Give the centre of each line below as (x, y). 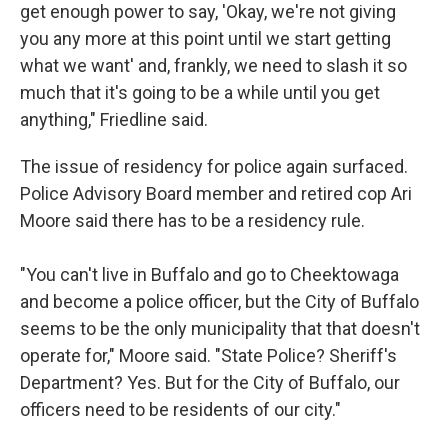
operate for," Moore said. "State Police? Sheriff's (208, 355)
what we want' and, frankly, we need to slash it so (213, 65)
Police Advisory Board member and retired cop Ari (216, 193)
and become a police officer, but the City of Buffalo (219, 301)
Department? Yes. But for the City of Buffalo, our (210, 382)
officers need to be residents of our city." (180, 409)
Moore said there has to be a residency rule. (192, 220)
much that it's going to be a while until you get (200, 92)
